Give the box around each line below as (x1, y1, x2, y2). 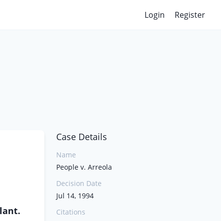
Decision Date (56, 179, 102, 188)
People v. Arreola (56, 162, 112, 172)
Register (175, 9, 205, 20)
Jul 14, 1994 (56, 191, 94, 200)
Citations (56, 207, 85, 217)
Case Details (56, 131, 107, 143)
